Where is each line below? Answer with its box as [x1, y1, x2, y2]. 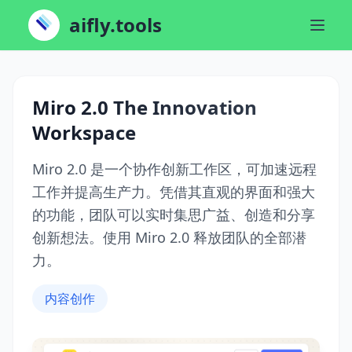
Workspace [32, 119, 136, 145]
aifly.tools [69, 12, 162, 38]
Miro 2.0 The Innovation [32, 94, 257, 120]
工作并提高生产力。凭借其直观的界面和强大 [32, 182, 315, 201]
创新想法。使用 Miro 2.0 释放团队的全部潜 [32, 228, 306, 247]
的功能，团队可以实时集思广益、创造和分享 [32, 205, 315, 224]
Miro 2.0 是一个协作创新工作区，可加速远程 [32, 159, 317, 178]
